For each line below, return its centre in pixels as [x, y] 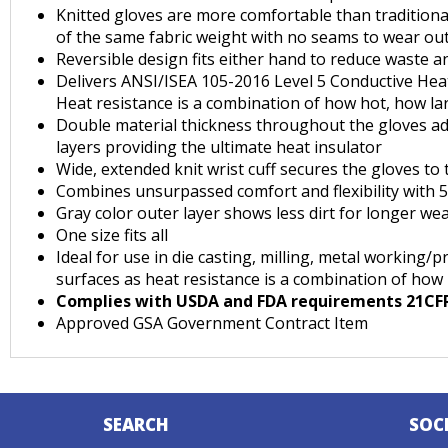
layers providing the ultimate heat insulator [219, 147]
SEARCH [135, 424]
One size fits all [112, 235]
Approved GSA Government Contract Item [212, 323]
